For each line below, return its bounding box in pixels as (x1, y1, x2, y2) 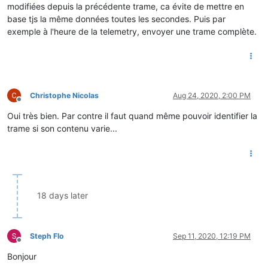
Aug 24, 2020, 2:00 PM (173, 90, 251, 100)
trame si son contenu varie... (7, 123, 117, 133)
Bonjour (7, 251, 36, 261)
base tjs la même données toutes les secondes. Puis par (7, 13, 226, 24)
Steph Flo (30, 231, 64, 240)
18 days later (37, 190, 88, 200)
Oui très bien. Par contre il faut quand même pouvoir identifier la (7, 110, 257, 121)
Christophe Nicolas (30, 90, 99, 100)
